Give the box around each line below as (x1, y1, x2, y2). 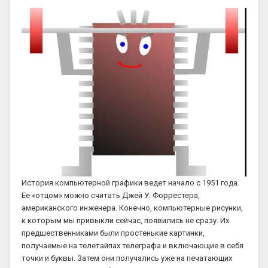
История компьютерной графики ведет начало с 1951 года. (22, 178, 239, 187)
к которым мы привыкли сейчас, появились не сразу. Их (22, 216, 229, 225)
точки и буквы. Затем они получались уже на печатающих (22, 254, 232, 263)
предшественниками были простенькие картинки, (22, 229, 205, 237)
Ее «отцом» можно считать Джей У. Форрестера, (22, 191, 200, 200)
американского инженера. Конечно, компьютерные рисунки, (22, 203, 243, 212)
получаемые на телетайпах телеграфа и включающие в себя (22, 241, 243, 250)
